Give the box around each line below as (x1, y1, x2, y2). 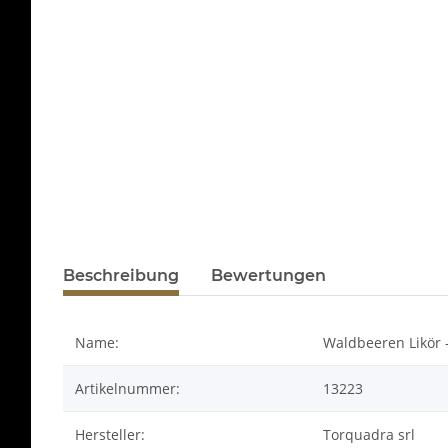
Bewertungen (211, 266, 326, 286)
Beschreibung (63, 266, 179, 286)
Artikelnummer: (75, 379, 180, 399)
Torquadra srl (323, 425, 415, 445)
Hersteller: (75, 425, 145, 445)
